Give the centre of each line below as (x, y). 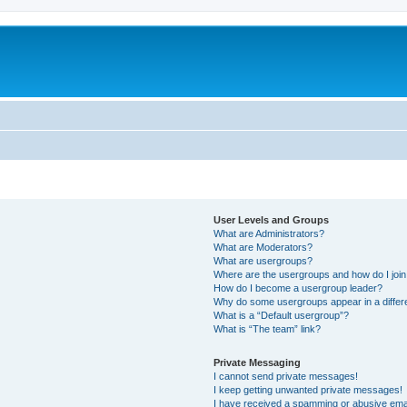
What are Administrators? (269, 233)
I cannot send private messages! (286, 376)
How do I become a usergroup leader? (298, 288)
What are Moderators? (263, 247)
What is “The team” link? (268, 328)
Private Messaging (258, 362)
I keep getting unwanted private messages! (308, 389)
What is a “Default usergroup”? (282, 315)
